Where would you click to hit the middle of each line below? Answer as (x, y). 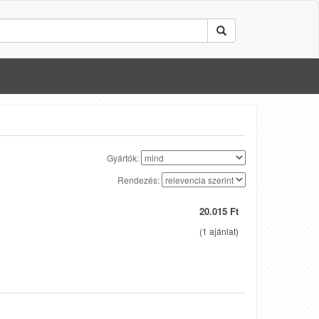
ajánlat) (223, 231)
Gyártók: (124, 158)
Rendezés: (140, 180)
